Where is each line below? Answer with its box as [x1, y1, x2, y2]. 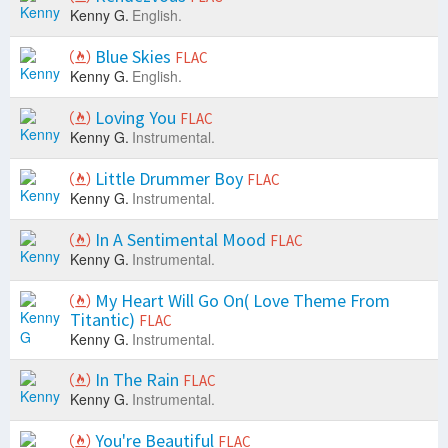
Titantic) [70, 308, 139, 332]
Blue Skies [91, 45, 175, 69]
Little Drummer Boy [91, 167, 247, 191]
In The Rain [91, 368, 183, 392]
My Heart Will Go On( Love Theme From [91, 289, 390, 313]
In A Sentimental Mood [91, 228, 270, 252]
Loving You [91, 106, 180, 130]
